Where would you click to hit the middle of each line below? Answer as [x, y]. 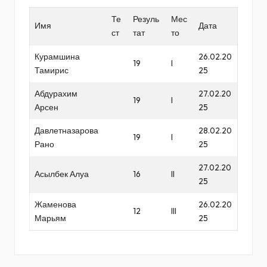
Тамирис [52, 70]
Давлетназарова [66, 130]
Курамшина [57, 56]
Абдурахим [56, 93]
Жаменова [55, 204]
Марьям [50, 218]
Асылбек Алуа [62, 174]
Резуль [146, 19]
